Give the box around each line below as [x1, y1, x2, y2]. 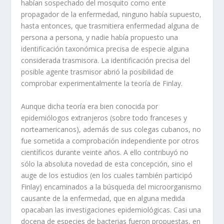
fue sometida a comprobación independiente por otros [21, 135, 199, 145]
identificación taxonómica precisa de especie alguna [21, 44, 189, 54]
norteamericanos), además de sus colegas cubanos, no [21, 124, 201, 134]
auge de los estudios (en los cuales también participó [21, 170, 193, 180]
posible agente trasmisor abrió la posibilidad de [21, 67, 174, 77]
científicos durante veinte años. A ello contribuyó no [21, 147, 189, 157]
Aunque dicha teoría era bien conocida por [21, 101, 158, 111]
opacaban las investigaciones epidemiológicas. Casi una [21, 204, 201, 214]
